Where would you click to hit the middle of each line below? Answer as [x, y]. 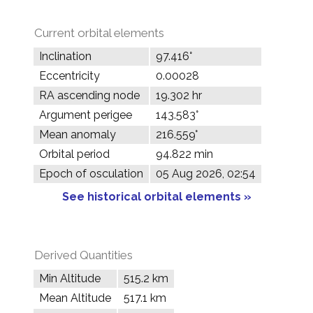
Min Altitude [70, 278]
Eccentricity [70, 76]
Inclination [65, 56]
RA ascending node [89, 95]
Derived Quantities [83, 255]
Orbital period [74, 154]
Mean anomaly [78, 134]
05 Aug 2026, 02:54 [206, 174]
